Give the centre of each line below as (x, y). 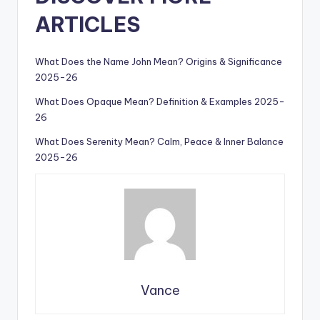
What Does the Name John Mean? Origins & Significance (159, 61)
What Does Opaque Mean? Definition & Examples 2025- (160, 101)
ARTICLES (87, 24)
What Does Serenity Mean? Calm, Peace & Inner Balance (159, 141)
